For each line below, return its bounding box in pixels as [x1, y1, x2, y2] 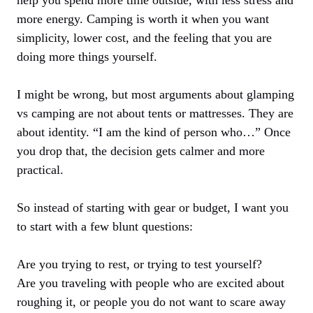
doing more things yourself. [17, 49, 157, 64]
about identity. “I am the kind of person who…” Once [17, 124, 291, 139]
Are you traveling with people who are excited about [17, 275, 284, 290]
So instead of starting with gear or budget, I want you [17, 200, 289, 214]
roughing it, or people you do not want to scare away [17, 294, 286, 309]
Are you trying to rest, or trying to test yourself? [17, 256, 262, 271]
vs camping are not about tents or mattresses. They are [17, 105, 293, 120]
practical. [17, 162, 64, 177]
